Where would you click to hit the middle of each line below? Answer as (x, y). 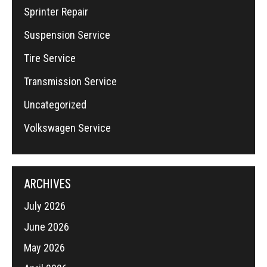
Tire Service (50, 58)
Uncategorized (55, 105)
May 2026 (44, 248)
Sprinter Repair (56, 12)
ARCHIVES (47, 185)
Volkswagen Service (67, 128)
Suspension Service (67, 35)
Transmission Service (70, 82)
